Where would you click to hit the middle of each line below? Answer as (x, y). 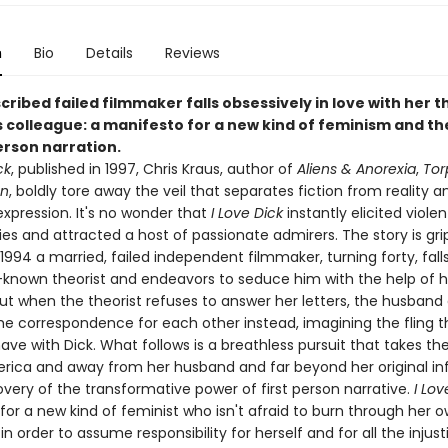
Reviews (192, 53)
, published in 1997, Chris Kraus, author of (153, 169)
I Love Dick (244, 213)
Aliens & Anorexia (356, 169)
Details (109, 53)
